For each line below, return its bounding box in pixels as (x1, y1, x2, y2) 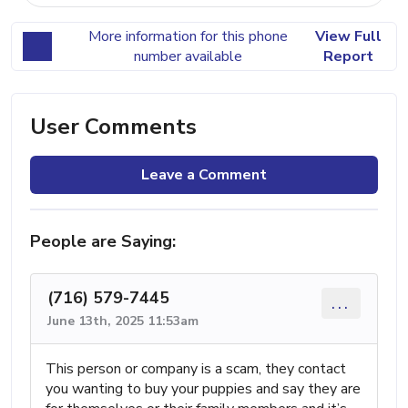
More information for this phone (87, 25, 288, 46)
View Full (314, 25, 382, 46)
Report (322, 46, 373, 66)
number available (133, 46, 242, 66)
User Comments (30, 111, 197, 141)
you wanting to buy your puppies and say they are (46, 378, 361, 399)
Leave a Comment (141, 164, 267, 185)
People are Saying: (30, 229, 176, 252)
